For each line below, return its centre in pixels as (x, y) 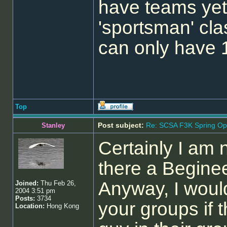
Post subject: (121, 125)
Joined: (27, 183)
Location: (30, 206)
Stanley (53, 125)
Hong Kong (62, 206)
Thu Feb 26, (57, 183)
